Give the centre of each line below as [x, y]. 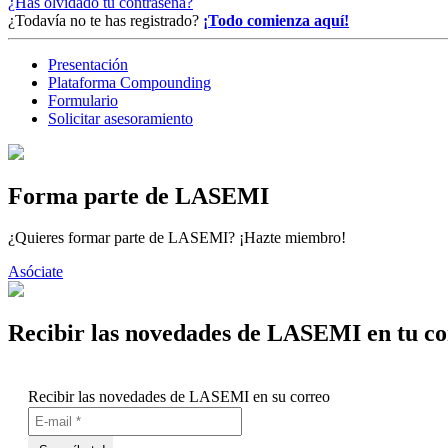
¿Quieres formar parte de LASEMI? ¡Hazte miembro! [177, 238]
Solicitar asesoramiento [120, 118]
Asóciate [35, 272]
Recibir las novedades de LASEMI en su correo [179, 397]
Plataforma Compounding [129, 82]
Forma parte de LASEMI [138, 195]
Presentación [88, 64]
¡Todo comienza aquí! [276, 20]
